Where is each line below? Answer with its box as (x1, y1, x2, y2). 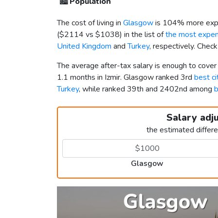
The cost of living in (57, 18, 123, 29)
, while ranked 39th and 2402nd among (79, 84, 214, 95)
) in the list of (120, 29, 165, 40)
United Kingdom (57, 41, 111, 52)
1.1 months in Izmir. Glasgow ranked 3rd (57, 72, 194, 83)
